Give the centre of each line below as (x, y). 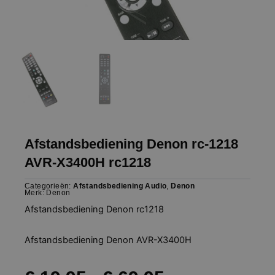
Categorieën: (48, 186)
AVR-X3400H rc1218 (88, 162)
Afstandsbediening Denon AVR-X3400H (131, 240)
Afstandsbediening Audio (120, 186)
